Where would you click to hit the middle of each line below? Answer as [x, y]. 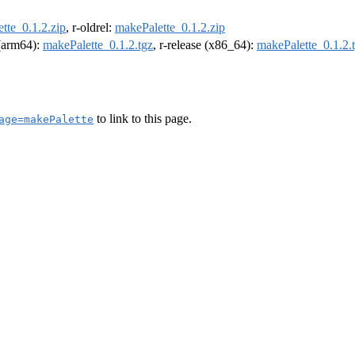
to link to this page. [143, 118]
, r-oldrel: [90, 28]
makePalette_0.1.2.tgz [98, 45]
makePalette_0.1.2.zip [170, 28]
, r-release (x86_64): [205, 45]
